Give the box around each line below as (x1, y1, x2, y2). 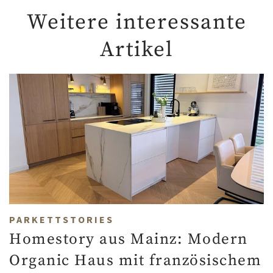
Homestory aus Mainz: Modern (9, 229, 248, 249)
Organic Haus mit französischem (9, 250, 261, 270)
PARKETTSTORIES (9, 213, 114, 225)
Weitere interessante (26, 9, 247, 36)
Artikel (100, 36, 173, 63)
